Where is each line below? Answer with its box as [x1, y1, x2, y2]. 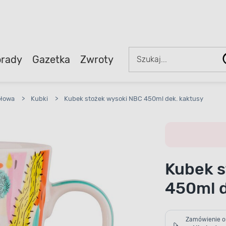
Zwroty [80, 53, 114, 66]
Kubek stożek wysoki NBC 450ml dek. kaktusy [64, 95, 203, 102]
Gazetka [32, 53, 70, 66]
